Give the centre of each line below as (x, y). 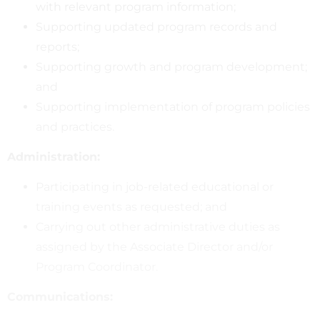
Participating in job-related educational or (155, 186)
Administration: (54, 156)
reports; (57, 46)
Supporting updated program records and (156, 26)
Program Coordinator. (97, 266)
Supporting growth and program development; (171, 66)
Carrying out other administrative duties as (158, 226)
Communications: (60, 296)
